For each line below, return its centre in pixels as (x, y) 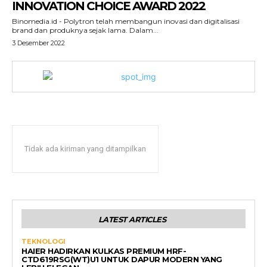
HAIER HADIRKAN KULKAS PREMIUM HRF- (104, 251)
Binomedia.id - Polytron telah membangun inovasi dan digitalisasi (126, 21)
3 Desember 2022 (38, 43)
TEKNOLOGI (44, 241)
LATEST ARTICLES (132, 219)
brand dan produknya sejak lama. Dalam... (85, 30)
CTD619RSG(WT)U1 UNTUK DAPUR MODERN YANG (122, 259)
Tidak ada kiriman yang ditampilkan (85, 149)
